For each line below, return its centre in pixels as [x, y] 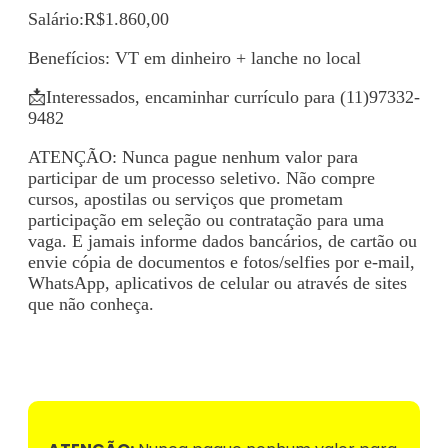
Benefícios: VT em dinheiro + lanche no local [194, 57]
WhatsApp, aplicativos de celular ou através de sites [217, 282]
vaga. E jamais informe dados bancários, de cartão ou [222, 240]
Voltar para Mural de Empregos [156, 348]
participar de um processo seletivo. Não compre [201, 177]
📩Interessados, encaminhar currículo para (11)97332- [224, 96]
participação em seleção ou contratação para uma [206, 219]
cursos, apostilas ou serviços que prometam [185, 198]
